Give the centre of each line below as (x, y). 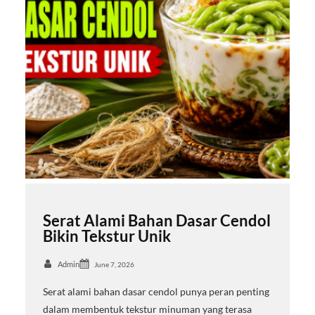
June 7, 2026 (114, 264)
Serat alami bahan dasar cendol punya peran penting (156, 291)
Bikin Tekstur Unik (107, 236)
